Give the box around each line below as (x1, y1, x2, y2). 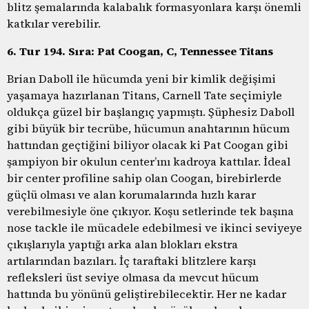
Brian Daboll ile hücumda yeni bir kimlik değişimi (7, 70, 276, 86)
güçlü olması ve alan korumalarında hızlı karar (7, 186, 256, 202)
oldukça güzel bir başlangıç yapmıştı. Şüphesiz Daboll (7, 103, 295, 119)
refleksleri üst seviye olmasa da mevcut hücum (7, 269, 259, 285)
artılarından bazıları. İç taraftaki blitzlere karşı (7, 252, 256, 268)
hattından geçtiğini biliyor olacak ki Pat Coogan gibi (7, 137, 288, 152)
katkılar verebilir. (7, 15, 101, 31)
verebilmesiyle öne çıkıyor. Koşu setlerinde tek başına (7, 203, 294, 219)
